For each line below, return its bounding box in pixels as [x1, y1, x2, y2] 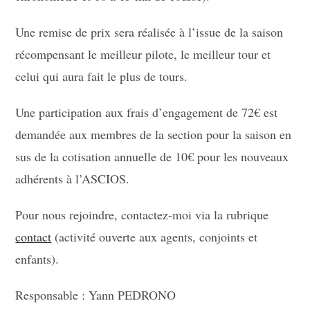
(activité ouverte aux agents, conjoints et [51, 228, 258, 245]
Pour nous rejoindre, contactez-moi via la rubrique [15, 206, 269, 223]
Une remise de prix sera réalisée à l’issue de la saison [15, 24, 284, 40]
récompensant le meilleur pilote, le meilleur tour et [15, 46, 271, 62]
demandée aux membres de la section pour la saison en [15, 126, 292, 143]
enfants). [15, 250, 60, 267]
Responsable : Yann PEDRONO [15, 286, 176, 303]
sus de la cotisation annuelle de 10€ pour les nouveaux [15, 148, 289, 165]
